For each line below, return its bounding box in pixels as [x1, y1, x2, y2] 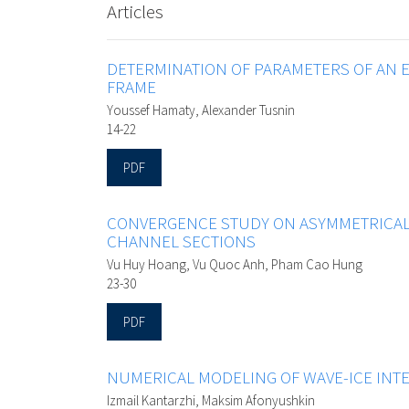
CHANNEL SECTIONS [107, 230, 256, 253]
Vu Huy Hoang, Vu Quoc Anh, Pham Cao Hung [107, 256, 362, 274]
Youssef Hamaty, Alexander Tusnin [107, 101, 295, 120]
